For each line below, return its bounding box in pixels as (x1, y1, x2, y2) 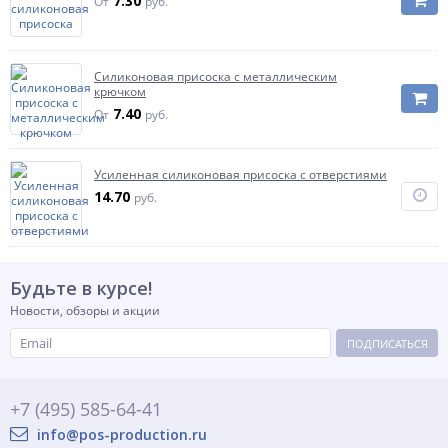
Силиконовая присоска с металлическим (94, 68, 337, 85)
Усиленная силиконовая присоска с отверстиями (94, 166, 387, 183)
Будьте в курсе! (10, 276, 152, 300)
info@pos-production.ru (33, 425, 207, 444)
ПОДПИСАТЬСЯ (346, 335, 428, 351)
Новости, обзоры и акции (10, 302, 160, 319)
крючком (94, 83, 146, 100)
